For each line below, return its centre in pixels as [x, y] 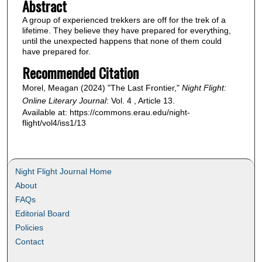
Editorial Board [43, 214]
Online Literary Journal [64, 100]
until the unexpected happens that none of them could [122, 41]
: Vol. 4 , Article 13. [140, 100]
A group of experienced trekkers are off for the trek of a [124, 20]
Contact [30, 242]
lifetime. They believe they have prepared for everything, [126, 31]
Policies [30, 228]
